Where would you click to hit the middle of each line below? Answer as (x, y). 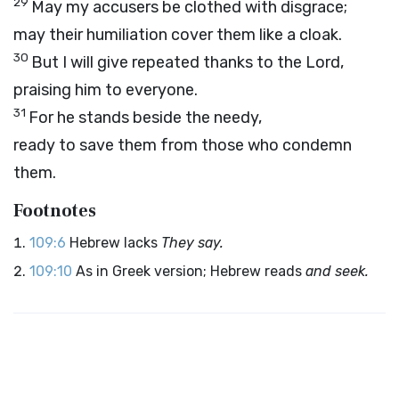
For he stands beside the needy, (145, 118)
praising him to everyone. (106, 90)
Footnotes (55, 211)
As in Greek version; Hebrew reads (191, 271)
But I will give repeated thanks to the (168, 62)
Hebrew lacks (115, 243)
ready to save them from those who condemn (183, 145)
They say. (192, 243)
